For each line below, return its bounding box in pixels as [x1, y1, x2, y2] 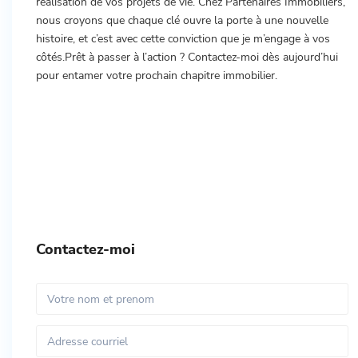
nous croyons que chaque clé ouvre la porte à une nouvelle [36, 13, 328, 28]
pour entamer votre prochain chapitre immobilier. [36, 68, 277, 83]
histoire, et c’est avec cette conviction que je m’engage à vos [36, 31, 330, 46]
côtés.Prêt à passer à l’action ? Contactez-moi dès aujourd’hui [36, 50, 338, 65]
